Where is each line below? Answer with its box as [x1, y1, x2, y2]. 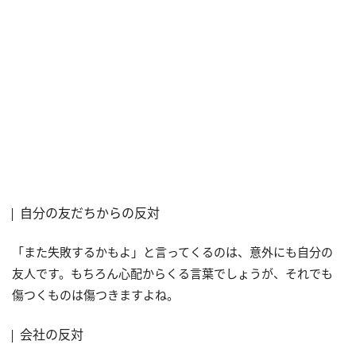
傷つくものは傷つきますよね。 [12, 286, 179, 303]
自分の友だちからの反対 [20, 203, 160, 222]
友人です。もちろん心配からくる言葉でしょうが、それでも [12, 265, 333, 281]
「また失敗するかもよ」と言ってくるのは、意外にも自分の [12, 243, 333, 260]
